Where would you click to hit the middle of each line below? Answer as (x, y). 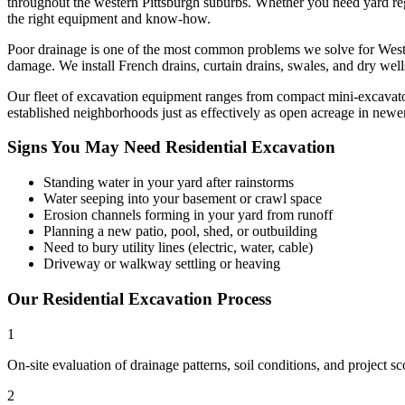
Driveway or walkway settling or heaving (162, 264)
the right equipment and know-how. (109, 18)
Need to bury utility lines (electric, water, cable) (178, 248)
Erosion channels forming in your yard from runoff (188, 215)
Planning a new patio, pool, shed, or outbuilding (180, 231)
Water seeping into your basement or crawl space (183, 199)
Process (242, 298)
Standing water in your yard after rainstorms (169, 183)
